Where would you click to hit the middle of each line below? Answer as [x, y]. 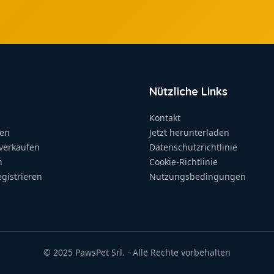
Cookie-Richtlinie [183, 162]
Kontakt [165, 118]
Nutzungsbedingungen [198, 176]
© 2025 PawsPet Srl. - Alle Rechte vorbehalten [137, 252]
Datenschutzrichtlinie [193, 147]
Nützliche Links [188, 91]
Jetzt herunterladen [189, 132]
